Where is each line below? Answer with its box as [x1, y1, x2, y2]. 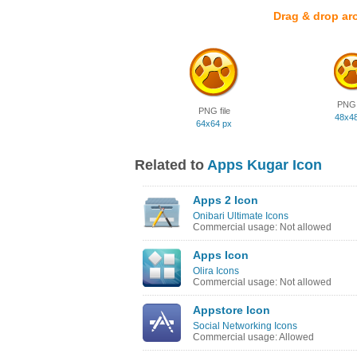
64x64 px [196, 119, 232, 128]
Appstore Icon [193, 304, 270, 316]
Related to [135, 157, 207, 173]
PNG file [198, 106, 230, 116]
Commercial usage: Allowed [193, 331, 314, 343]
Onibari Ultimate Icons [193, 210, 288, 222]
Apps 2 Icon [193, 194, 258, 206]
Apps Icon [193, 249, 249, 261]
